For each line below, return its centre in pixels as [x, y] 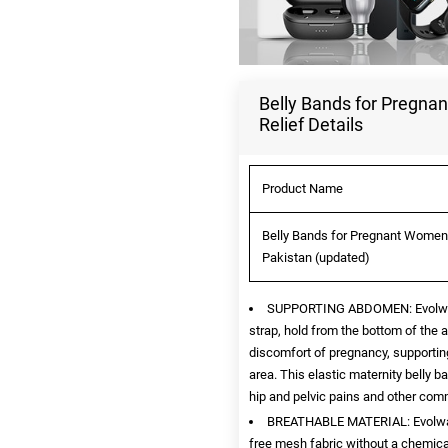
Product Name [302, 188]
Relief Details [311, 124]
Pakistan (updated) [316, 257]
